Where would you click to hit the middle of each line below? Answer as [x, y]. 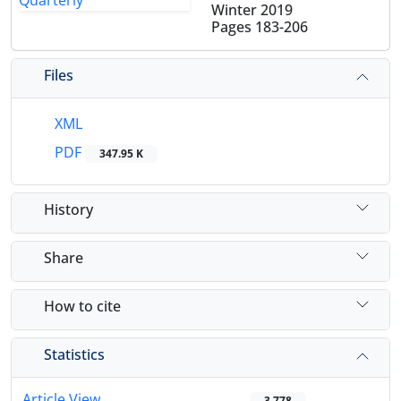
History [68, 209]
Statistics [74, 354]
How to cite [82, 306]
